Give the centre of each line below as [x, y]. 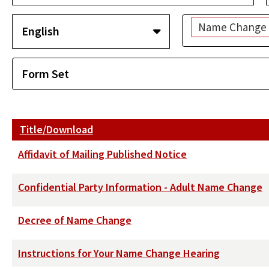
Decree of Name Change [75, 220]
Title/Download [56, 129]
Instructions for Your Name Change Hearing [119, 253]
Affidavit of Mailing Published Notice [102, 154]
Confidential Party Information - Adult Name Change [140, 187]
